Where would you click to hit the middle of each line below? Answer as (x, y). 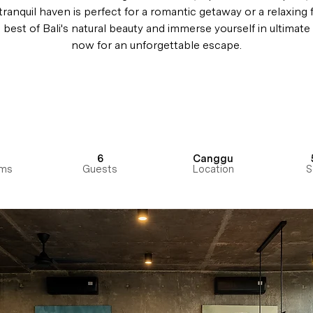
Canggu (213, 159)
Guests (100, 169)
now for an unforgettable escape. (156, 45)
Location (213, 169)
